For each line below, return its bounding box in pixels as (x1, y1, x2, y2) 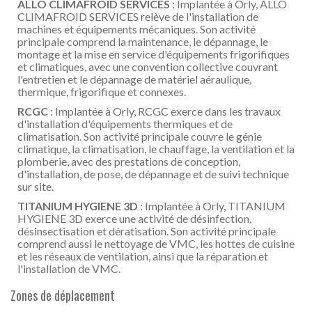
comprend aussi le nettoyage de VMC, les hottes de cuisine (17, 237, 295, 250)
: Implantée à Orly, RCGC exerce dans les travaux (48, 104, 281, 118)
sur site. (17, 180, 54, 193)
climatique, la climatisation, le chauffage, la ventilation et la (17, 142, 295, 155)
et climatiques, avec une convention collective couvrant (17, 60, 278, 73)
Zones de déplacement (10, 286, 115, 304)
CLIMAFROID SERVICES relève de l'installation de (17, 10, 258, 23)
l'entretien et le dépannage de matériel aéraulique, (17, 72, 251, 86)
